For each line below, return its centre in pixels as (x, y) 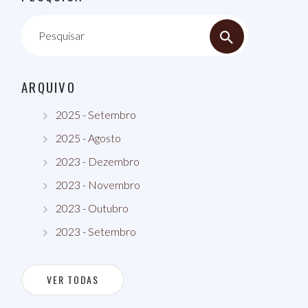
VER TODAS (73, 279)
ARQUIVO (48, 87)
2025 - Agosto (88, 138)
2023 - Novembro (98, 185)
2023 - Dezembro (98, 161)
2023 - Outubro (92, 208)
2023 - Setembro (96, 231)
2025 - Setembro (96, 114)
